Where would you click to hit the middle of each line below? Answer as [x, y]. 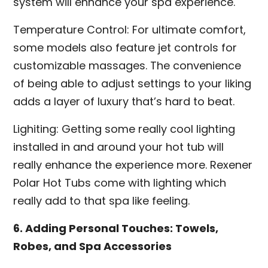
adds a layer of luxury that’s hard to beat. [124, 101]
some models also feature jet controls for [125, 48]
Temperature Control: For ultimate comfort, [130, 30]
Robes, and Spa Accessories [93, 246]
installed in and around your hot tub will [119, 147]
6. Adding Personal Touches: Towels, [116, 228]
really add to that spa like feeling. [102, 201]
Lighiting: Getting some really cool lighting [124, 129]
